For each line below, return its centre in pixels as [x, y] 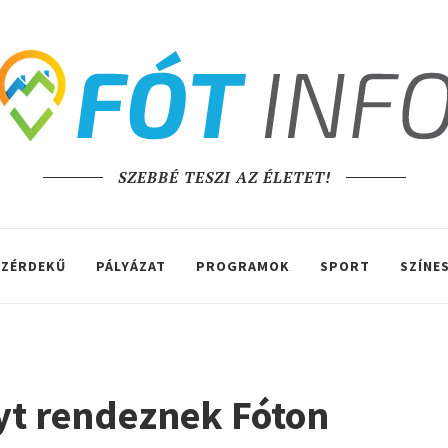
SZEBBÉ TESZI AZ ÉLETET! [224, 177]
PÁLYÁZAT [131, 266]
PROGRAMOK [243, 266]
